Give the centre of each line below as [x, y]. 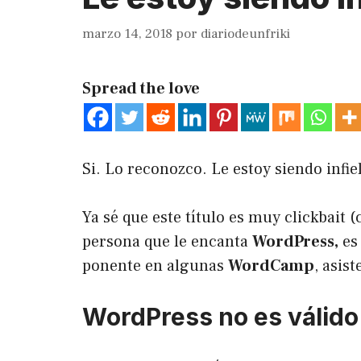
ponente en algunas [155, 266]
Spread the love [141, 88]
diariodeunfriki [245, 33]
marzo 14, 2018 [127, 33]
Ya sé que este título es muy [183, 217]
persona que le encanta [167, 241]
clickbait [315, 217]
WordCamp [271, 266]
